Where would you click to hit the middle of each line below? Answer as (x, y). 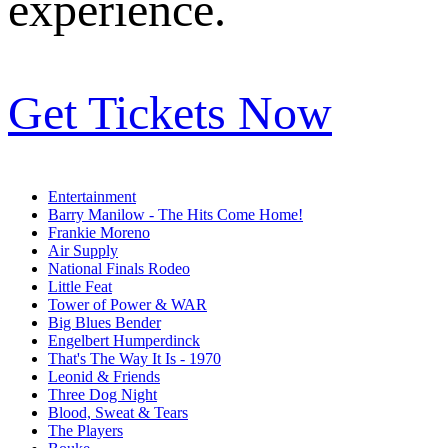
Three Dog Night (102, 394)
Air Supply (83, 250)
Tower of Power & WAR (127, 304)
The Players (85, 430)
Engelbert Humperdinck (124, 340)
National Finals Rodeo (119, 268)
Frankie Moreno (99, 232)
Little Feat (80, 286)
